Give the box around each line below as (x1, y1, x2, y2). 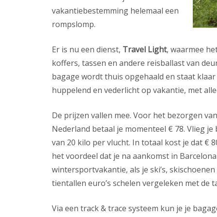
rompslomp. (52, 19, 95, 30)
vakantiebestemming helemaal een (52, 5, 179, 16)
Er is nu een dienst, (52, 44, 123, 55)
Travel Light (123, 44, 167, 55)
